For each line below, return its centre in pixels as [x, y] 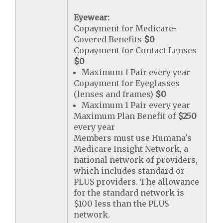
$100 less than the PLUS [121, 204]
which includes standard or [129, 171]
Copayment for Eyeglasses [127, 83]
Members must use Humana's [133, 138]
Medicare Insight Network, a [131, 149]
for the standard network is [129, 193]
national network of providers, [136, 160]
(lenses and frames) [115, 94]
